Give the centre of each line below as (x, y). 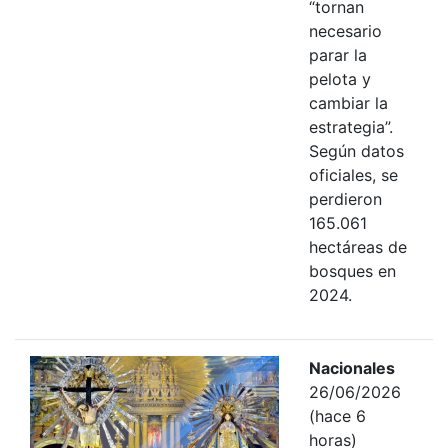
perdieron (345, 198)
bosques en (352, 270)
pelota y (339, 78)
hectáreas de (357, 246)
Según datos (356, 150)
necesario (345, 30)
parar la (337, 54)
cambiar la (348, 102)
